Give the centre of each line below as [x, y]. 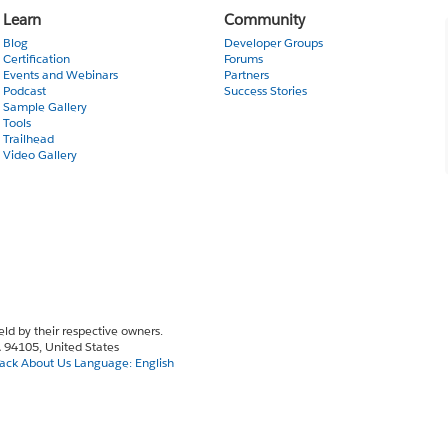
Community [264, 19]
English [154, 362]
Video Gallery [39, 154]
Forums [243, 58]
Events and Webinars [60, 74]
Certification [36, 58]
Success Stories [265, 90]
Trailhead [28, 138]
